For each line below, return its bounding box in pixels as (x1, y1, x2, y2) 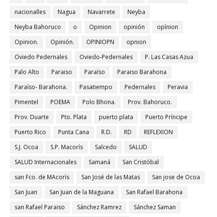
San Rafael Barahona (126, 187, 183, 196)
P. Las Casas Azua (145, 52, 193, 61)
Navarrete (88, 7, 115, 16)
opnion (126, 37, 146, 46)
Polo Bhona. (82, 97, 116, 106)
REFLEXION (144, 127, 173, 136)
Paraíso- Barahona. (15, 82, 67, 91)
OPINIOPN (86, 37, 114, 46)
